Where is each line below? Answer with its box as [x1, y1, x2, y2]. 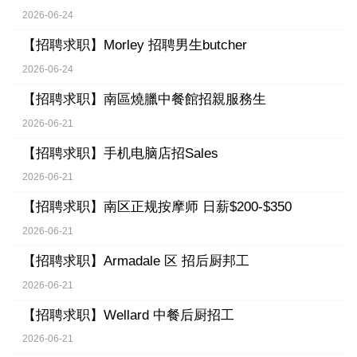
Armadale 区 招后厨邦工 [103, 253, 249, 269]
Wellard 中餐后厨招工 [103, 307, 234, 323]
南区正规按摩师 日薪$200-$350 [103, 199, 292, 215]
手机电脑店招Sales [103, 145, 218, 161]
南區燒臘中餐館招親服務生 [103, 92, 266, 108]
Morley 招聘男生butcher [103, 37, 247, 53]
